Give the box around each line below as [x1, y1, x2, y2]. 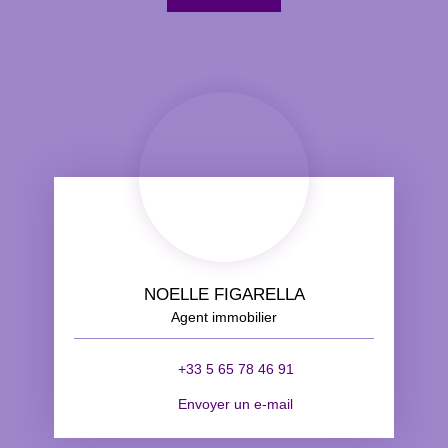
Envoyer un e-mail [178, 395, 293, 412]
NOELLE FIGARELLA [143, 284, 305, 305]
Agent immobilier [171, 309, 277, 326]
